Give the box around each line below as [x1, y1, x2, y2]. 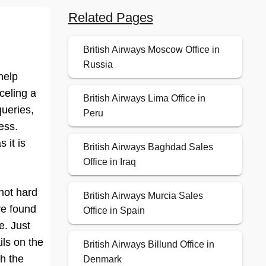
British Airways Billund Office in [83, 239, 214, 250]
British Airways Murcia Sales [83, 191, 203, 201]
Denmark [83, 254, 122, 265]
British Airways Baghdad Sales [83, 142, 213, 153]
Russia [83, 59, 113, 70]
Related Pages [68, 10, 153, 26]
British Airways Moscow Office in [83, 45, 220, 55]
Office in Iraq [83, 157, 136, 167]
